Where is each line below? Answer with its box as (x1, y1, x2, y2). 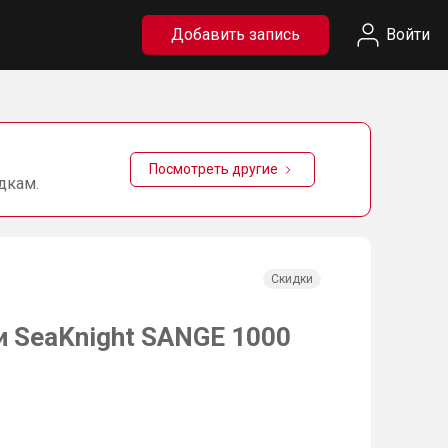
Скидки (271, 272, 313, 286)
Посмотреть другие (149, 161, 278, 177)
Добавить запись (171, 25, 300, 44)
